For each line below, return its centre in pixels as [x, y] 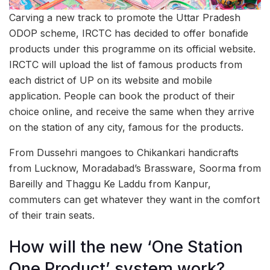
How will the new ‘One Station [126, 247]
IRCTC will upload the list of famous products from [126, 64]
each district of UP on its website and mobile [111, 80]
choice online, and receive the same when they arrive [132, 111]
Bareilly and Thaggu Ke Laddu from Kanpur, [110, 184]
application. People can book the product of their [122, 96]
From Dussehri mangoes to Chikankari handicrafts [124, 152]
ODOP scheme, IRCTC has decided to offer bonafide [129, 33]
